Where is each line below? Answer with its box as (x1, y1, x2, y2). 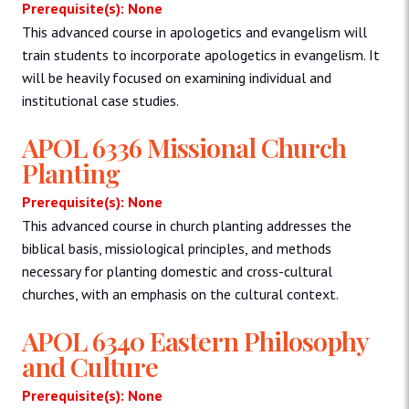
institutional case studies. (22, 90, 179, 110)
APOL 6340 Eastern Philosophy (22, 322, 368, 358)
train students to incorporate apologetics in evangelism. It (22, 45, 380, 64)
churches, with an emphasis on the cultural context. (22, 284, 339, 303)
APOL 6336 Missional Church (22, 129, 346, 164)
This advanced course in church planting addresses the (22, 215, 351, 235)
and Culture (22, 348, 158, 383)
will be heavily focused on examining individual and (22, 68, 331, 87)
